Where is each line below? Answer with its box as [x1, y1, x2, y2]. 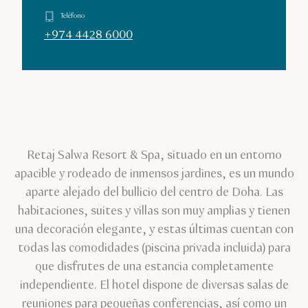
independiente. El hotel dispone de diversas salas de [19, 276, 289, 294]
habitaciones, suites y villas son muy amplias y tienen [18, 202, 290, 219]
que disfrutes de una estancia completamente [34, 258, 274, 275]
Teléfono [60, 12, 85, 21]
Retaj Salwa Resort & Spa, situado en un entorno [26, 146, 282, 164]
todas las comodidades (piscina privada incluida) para [17, 239, 291, 256]
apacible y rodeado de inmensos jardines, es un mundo [14, 165, 294, 182]
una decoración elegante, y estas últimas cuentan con [14, 221, 294, 238]
